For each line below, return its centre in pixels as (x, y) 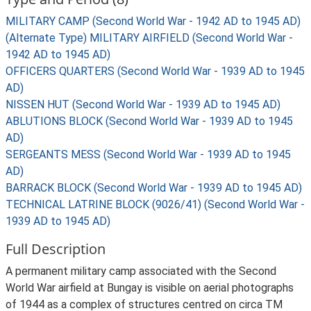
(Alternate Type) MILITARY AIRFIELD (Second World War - (149, 38)
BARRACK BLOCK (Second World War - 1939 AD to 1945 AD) (154, 188)
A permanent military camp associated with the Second (141, 271)
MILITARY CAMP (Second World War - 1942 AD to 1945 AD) (153, 21)
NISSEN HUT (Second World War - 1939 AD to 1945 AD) (143, 104)
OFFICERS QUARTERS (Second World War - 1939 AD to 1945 (155, 71)
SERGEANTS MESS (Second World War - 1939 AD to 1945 (148, 154)
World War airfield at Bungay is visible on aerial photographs (150, 288)
